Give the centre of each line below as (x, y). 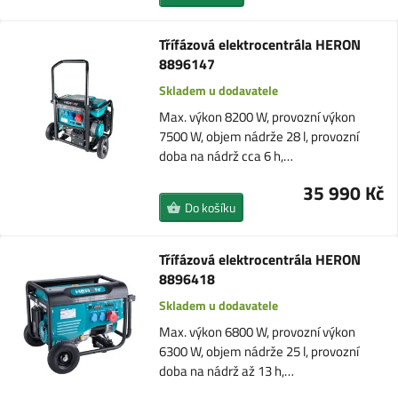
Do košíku (211, 207)
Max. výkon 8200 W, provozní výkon (257, 117)
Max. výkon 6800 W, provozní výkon (258, 332)
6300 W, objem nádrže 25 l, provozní (259, 351)
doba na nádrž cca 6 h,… (226, 156)
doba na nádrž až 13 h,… (227, 371)
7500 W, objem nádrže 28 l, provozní (259, 136)
